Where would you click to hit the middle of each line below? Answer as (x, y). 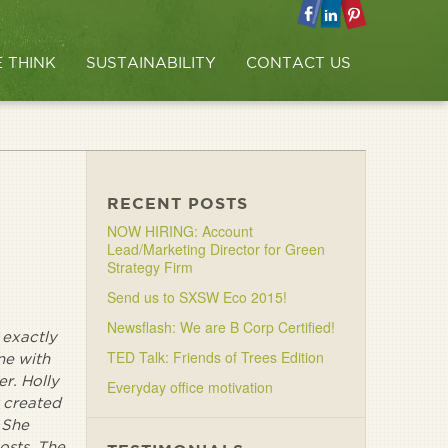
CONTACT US (298, 62)
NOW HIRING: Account (180, 231)
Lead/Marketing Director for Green (216, 249)
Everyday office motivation (190, 387)
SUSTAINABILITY (151, 62)
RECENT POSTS (177, 203)
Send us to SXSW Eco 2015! (197, 297)
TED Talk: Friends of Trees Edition (215, 357)
